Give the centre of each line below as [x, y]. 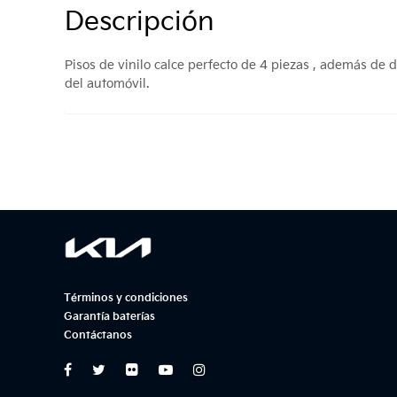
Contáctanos [98, 335]
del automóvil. [107, 83]
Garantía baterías [109, 316]
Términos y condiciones [126, 298]
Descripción [139, 23]
